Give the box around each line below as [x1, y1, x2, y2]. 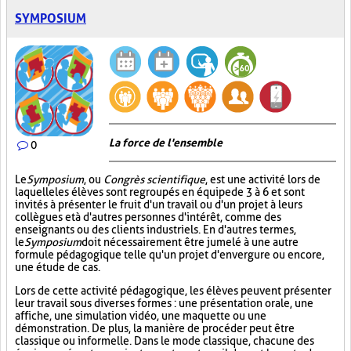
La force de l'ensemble [109, 136, 223, 149]
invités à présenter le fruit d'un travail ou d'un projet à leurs [15, 198, 302, 211]
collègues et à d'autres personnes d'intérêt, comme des [15, 211, 281, 223]
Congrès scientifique [101, 173, 205, 186]
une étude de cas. [15, 261, 100, 273]
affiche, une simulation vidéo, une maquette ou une [15, 309, 266, 322]
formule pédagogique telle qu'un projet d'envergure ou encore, [15, 248, 324, 261]
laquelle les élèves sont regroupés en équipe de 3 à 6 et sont [15, 186, 305, 198]
